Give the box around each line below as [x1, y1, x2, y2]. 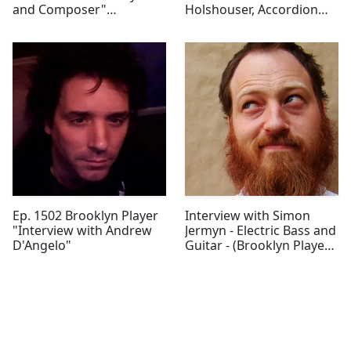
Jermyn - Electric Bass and [184, 222, 336, 240]
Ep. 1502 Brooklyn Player [13, 207, 158, 225]
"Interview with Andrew [13, 222, 152, 240]
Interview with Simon [184, 207, 310, 225]
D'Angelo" [13, 237, 71, 255]
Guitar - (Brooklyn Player [184, 237, 330, 255]
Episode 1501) [184, 251, 267, 270]
